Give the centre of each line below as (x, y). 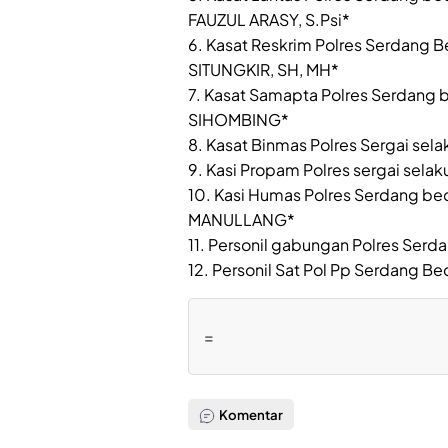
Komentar (250, 414)
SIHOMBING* (238, 120)
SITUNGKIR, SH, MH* (263, 70)
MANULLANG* (241, 220)
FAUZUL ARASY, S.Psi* (269, 20)
